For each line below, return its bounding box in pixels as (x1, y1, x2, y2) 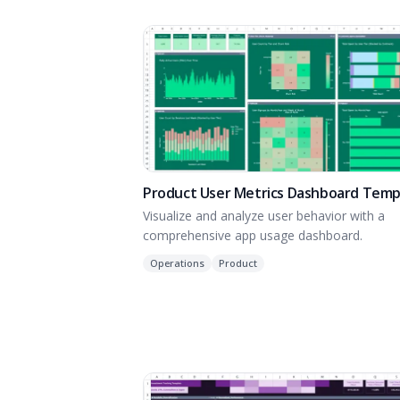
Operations (150, 256, 204, 271)
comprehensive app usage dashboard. (143, 227, 362, 245)
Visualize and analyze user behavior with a (143, 207, 385, 225)
